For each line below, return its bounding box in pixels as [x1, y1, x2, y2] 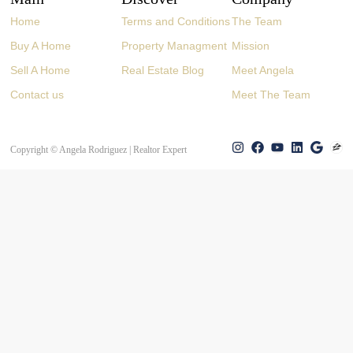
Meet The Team [232, 87, 311, 101]
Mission [232, 39, 270, 52]
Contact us [10, 87, 65, 101]
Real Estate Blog [121, 63, 204, 76]
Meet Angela [232, 63, 295, 76]
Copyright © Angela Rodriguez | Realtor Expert [10, 144, 188, 156]
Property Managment [121, 39, 227, 52]
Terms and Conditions [121, 14, 230, 28]
